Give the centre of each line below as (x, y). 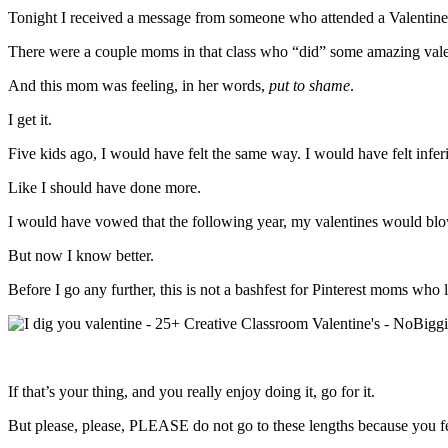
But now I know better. (81, 255)
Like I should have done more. (104, 187)
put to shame (309, 85)
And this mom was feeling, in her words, (138, 85)
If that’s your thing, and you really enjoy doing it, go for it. (191, 391)
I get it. (30, 119)
